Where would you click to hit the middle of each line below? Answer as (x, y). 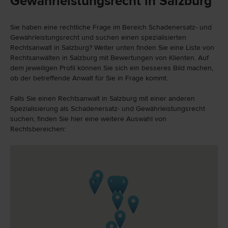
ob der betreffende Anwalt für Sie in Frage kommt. (89, 78)
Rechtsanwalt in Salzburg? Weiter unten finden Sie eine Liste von (112, 48)
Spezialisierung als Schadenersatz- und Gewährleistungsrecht (108, 109)
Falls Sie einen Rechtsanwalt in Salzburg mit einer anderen (103, 99)
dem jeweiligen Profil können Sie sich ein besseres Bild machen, (112, 68)
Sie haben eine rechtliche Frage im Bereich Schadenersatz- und (111, 27)
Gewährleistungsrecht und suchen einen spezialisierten (98, 37)
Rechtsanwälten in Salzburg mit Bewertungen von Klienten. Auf (109, 58)
